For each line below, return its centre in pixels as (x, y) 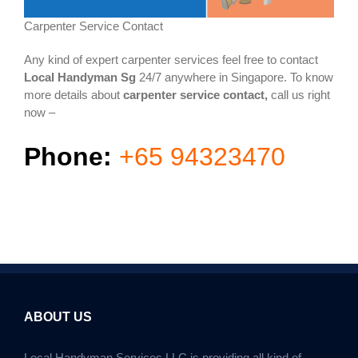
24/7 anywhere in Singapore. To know (235, 77)
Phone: (68, 156)
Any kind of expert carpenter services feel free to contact (171, 59)
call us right (299, 94)
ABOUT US (58, 316)
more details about (74, 94)
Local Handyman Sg (80, 77)
